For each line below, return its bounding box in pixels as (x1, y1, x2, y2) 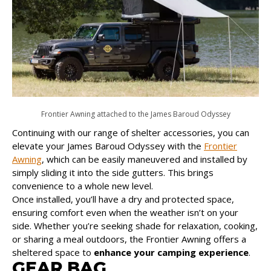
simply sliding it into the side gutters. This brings (12, 166, 214, 178)
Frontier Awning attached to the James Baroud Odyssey (41, 108, 230, 119)
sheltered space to (12, 246, 94, 258)
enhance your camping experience (94, 246, 249, 258)
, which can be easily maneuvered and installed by (42, 152, 247, 165)
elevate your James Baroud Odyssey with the (12, 139, 204, 152)
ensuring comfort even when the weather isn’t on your (12, 206, 238, 218)
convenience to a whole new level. (12, 179, 153, 192)
